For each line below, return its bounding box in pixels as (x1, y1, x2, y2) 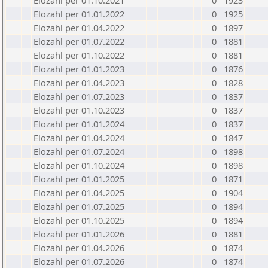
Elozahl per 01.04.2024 (33, 132, 124, 144)
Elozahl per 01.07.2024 (33, 145, 124, 157)
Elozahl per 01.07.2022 (33, 35, 124, 47)
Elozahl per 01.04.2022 (33, 22, 124, 33)
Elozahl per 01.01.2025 (33, 173, 124, 185)
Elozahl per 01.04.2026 (33, 242, 124, 254)
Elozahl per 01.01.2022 (33, 8, 124, 20)
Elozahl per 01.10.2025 (33, 214, 124, 226)
